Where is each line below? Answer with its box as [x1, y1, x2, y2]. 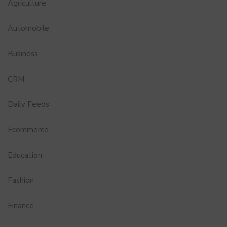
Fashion [8, 175, 34, 186]
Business [8, 49, 38, 59]
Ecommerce [8, 125, 49, 135]
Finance [8, 201, 34, 211]
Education [8, 150, 42, 161]
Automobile [8, 23, 49, 34]
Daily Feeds [8, 99, 49, 110]
